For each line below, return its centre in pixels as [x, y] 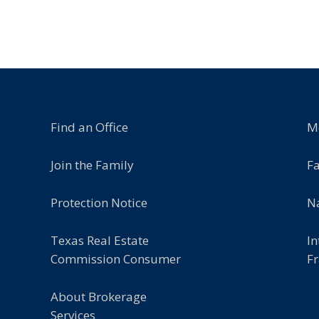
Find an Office [89, 127]
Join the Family [92, 165]
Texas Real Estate [100, 240]
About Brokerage [99, 297]
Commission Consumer [116, 259]
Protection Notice [99, 203]
